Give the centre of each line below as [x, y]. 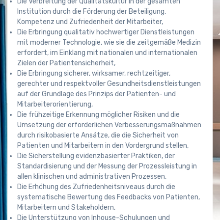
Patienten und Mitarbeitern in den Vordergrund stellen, [103, 145]
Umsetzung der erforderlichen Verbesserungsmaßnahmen [109, 125]
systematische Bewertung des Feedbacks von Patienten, [109, 197]
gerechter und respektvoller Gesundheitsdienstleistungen [109, 83]
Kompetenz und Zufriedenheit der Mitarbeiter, [90, 22]
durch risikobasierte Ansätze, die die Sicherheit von [98, 135]
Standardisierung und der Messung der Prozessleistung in [107, 166]
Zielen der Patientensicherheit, [66, 63]
